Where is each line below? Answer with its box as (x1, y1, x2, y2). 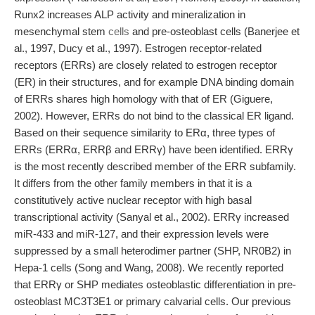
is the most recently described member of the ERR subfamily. (14, 160, 296, 172)
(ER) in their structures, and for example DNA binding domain (14, 76, 294, 88)
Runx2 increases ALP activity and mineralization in (14, 8, 245, 20)
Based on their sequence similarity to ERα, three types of (14, 127, 275, 139)
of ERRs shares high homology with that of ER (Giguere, (14, 93, 273, 105)
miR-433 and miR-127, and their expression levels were (14, 228, 269, 240)
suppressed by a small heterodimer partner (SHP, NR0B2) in (14, 245, 291, 257)
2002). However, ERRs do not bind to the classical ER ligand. (14, 110, 294, 122)
